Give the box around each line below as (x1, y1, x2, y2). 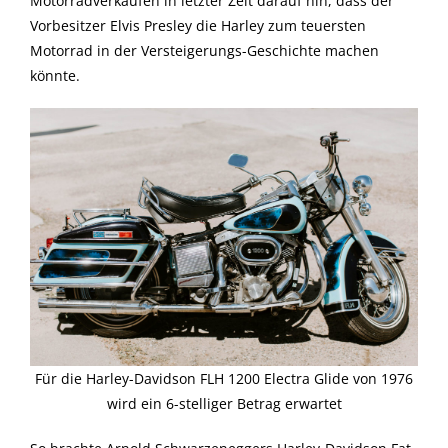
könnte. (30, 65, 80, 85)
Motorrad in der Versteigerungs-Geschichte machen (30, 40, 379, 60)
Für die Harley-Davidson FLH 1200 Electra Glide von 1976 (35, 369, 413, 389)
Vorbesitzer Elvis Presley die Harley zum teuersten (30, 15, 366, 35)
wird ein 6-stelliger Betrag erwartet (106, 394, 342, 414)
